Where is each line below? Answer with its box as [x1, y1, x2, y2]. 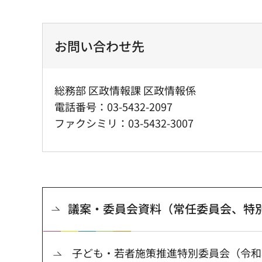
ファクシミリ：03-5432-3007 [54, 115, 194, 131]
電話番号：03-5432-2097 [54, 99, 173, 115]
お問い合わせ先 [54, 36, 144, 56]
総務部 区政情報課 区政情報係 [54, 82, 196, 98]
